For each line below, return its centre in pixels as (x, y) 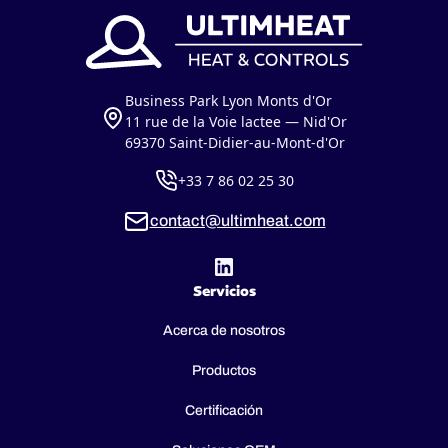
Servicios (224, 290)
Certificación (224, 410)
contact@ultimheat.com (237, 221)
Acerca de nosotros (224, 330)
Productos (224, 370)
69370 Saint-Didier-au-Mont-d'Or (235, 142)
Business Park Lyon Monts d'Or (228, 100)
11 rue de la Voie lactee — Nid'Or (236, 121)
